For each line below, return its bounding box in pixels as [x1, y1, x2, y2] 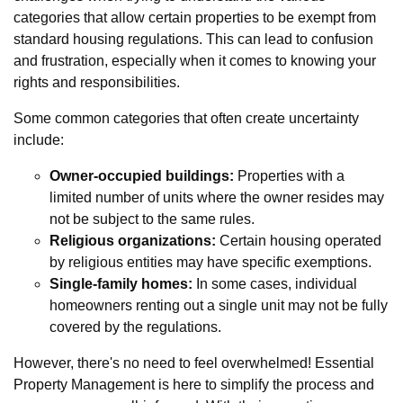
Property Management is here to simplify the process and [13, 376, 374, 392]
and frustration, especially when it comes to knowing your [13, 52, 376, 68]
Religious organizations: [49, 232, 216, 248]
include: [13, 131, 64, 148]
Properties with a [234, 167, 345, 184]
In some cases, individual [193, 275, 357, 291]
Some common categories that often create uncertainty [13, 110, 359, 126]
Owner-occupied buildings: [49, 167, 234, 184]
